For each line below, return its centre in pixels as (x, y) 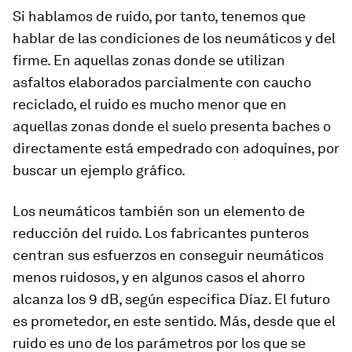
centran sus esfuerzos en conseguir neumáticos (168, 255)
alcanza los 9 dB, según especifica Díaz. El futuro (171, 299)
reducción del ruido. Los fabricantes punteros (161, 233)
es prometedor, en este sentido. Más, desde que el (174, 321)
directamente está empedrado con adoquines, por (176, 148)
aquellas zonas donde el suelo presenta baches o (172, 126)
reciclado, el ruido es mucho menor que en (150, 104)
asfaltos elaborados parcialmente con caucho (162, 82)
